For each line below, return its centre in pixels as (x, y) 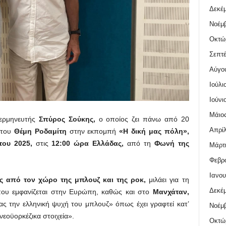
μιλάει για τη (167, 180)
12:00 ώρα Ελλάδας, (88, 143)
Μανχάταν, (171, 192)
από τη (140, 143)
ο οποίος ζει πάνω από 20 (144, 119)
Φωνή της (172, 143)
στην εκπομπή (94, 131)
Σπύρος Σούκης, (69, 119)
